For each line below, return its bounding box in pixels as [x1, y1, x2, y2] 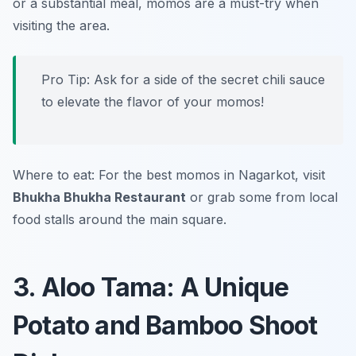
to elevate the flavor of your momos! [41, 94, 264, 110]
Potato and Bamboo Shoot [13, 310, 318, 342]
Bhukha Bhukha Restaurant [13, 189, 186, 206]
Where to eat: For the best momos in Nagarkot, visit [13, 167, 325, 184]
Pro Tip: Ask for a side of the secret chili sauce [41, 72, 325, 88]
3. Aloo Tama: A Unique [13, 272, 289, 304]
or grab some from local [186, 189, 338, 206]
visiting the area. [13, 17, 110, 34]
